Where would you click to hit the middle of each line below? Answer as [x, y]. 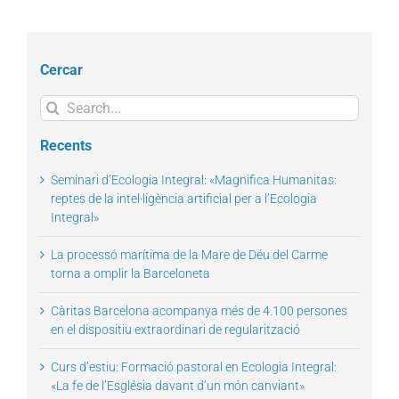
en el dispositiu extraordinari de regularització [175, 330]
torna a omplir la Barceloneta [130, 274]
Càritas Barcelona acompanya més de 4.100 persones [199, 311]
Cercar [61, 70]
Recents [66, 146]
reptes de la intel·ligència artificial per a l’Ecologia [184, 199]
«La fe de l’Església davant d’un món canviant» [178, 386]
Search [58, 104]
